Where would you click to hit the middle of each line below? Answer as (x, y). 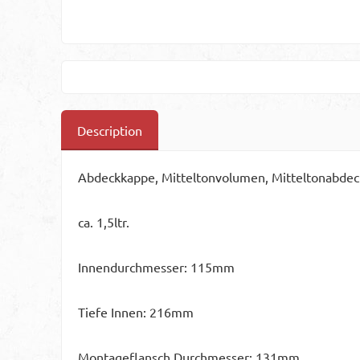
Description (110, 130)
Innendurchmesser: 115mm (156, 266)
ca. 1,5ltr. (104, 221)
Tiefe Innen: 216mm (136, 311)
